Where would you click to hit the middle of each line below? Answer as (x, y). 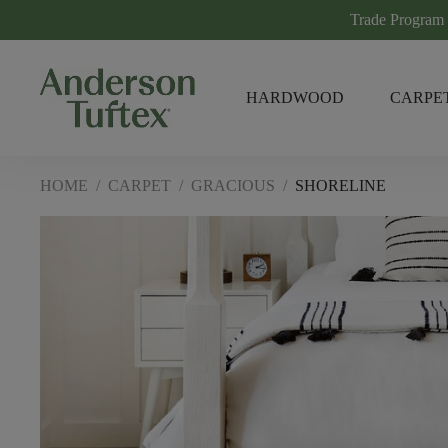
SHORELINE (340, 185)
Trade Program (397, 19)
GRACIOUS (233, 185)
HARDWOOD (294, 97)
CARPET (139, 185)
